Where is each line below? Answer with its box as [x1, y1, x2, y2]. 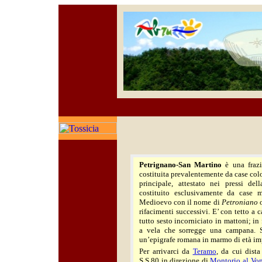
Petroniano [221, 198, 258, 206]
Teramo [192, 247, 216, 256]
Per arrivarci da [139, 247, 193, 256]
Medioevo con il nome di [139, 198, 222, 206]
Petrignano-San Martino [139, 160, 222, 169]
